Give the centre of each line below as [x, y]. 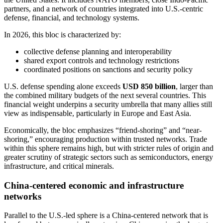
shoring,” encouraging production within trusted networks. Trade [106, 139]
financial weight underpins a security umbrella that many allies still [108, 104]
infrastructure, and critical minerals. [59, 166]
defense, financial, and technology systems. [72, 17]
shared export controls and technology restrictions [102, 60]
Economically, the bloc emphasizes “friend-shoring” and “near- [103, 130]
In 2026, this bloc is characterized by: [62, 34]
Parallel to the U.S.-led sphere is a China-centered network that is [106, 216]
